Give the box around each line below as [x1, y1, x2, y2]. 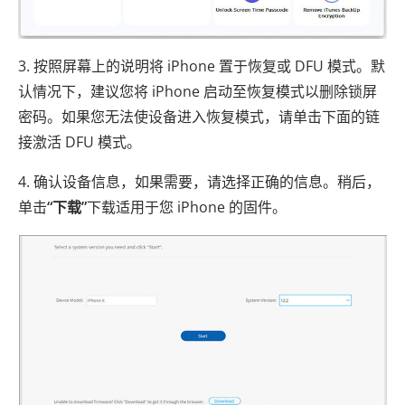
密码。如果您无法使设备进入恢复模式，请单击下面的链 [18, 107, 380, 127]
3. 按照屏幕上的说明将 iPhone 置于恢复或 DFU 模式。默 [18, 56, 385, 77]
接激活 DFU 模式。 [18, 132, 141, 153]
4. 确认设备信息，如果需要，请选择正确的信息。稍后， [18, 172, 381, 193]
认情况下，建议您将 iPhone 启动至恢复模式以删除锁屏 [18, 81, 377, 102]
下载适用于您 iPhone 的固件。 [87, 197, 287, 218]
